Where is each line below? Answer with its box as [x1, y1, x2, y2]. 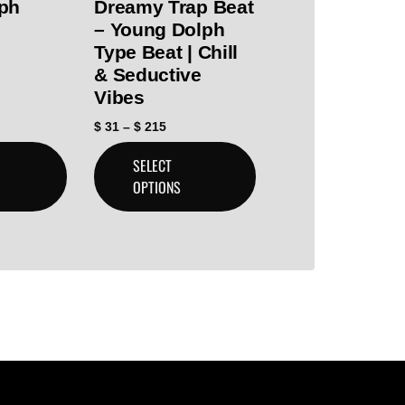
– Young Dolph [94, 19, 225, 41]
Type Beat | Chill [94, 42, 239, 63]
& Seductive [94, 64, 202, 86]
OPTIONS [133, 176, 182, 199]
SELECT [133, 155, 173, 177]
